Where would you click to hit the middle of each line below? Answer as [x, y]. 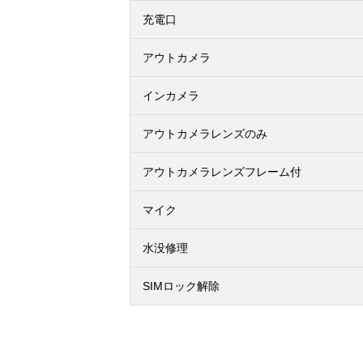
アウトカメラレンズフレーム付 [222, 172]
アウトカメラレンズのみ [205, 134]
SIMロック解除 [181, 286]
